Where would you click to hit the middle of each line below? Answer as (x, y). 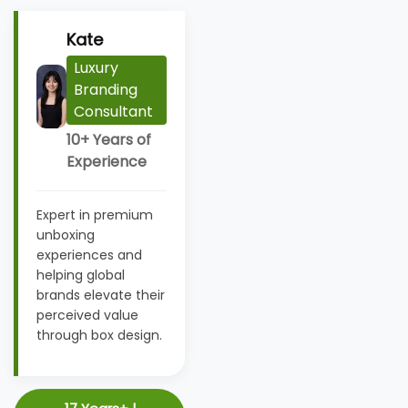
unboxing (66, 235)
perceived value (87, 315)
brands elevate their (101, 295)
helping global (81, 275)
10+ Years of (109, 139)
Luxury (97, 67)
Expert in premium (95, 214)
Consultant (114, 111)
